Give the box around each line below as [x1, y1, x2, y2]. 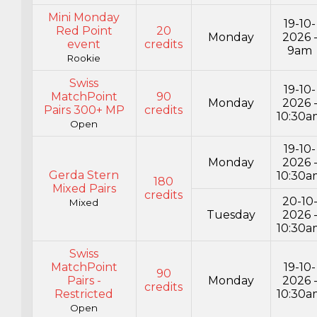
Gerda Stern [49, 168, 120, 183]
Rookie [67, 52, 101, 64]
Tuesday [206, 208, 255, 222]
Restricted [54, 287, 114, 301]
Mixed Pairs [52, 182, 116, 196]
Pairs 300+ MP [43, 103, 125, 117]
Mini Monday [48, 11, 120, 25]
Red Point [55, 24, 113, 38]
